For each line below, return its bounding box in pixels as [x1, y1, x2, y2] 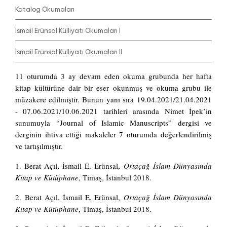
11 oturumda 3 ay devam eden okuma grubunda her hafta [15, 71, 212, 82]
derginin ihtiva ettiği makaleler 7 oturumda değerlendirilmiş [15, 129, 212, 140]
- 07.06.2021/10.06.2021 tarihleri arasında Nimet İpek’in [15, 106, 212, 117]
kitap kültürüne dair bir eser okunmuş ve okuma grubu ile [15, 83, 212, 93]
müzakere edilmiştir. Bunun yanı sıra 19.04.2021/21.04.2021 [15, 94, 212, 105]
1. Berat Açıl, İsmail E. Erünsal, [15, 161, 124, 171]
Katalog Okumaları [18, 6, 76, 14]
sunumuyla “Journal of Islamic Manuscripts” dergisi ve [15, 118, 212, 128]
